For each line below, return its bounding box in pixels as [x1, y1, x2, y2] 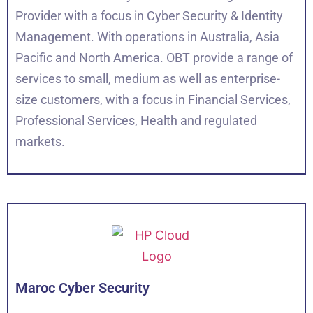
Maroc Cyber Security [15, 279, 150, 296]
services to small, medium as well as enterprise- [15, 71, 280, 86]
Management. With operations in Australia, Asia [15, 29, 279, 44]
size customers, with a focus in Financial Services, [15, 92, 291, 107]
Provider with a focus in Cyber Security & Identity [15, 8, 283, 23]
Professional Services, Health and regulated [15, 112, 257, 128]
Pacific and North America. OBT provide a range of [15, 50, 293, 65]
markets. [15, 133, 65, 149]
